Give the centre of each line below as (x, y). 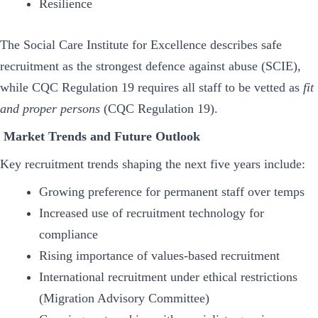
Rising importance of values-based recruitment (159, 256)
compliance (68, 235)
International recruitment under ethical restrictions (168, 277)
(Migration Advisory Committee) (124, 298)
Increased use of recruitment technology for (151, 213)
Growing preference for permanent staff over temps (171, 192)
